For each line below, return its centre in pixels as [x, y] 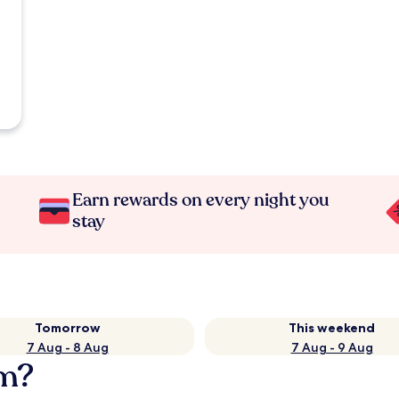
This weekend [332, 328]
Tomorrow [67, 328]
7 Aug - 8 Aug [67, 347]
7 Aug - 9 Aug [332, 347]
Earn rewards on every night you [201, 200]
